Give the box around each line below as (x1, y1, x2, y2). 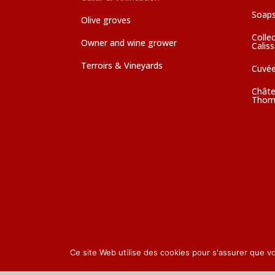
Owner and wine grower (81, 36, 177, 48)
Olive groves (81, 14, 131, 26)
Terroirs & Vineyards (81, 59, 163, 71)
